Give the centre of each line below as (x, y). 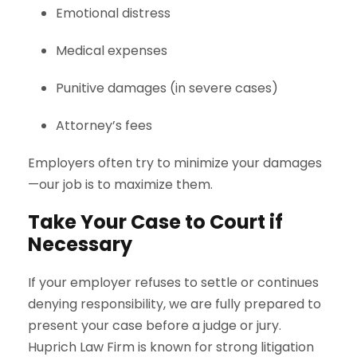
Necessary (80, 244)
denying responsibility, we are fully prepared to (175, 304)
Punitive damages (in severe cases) (167, 88)
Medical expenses (112, 50)
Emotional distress (113, 13)
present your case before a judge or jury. (155, 325)
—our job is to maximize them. (120, 184)
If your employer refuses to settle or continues (173, 282)
